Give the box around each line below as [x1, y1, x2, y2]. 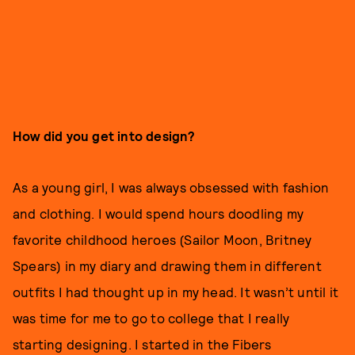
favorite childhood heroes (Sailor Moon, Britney [13, 231, 312, 247]
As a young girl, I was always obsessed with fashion [13, 179, 330, 195]
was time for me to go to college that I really [13, 310, 290, 326]
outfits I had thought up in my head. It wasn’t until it [13, 284, 339, 300]
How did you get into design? [13, 128, 196, 143]
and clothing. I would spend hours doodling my [13, 205, 304, 221]
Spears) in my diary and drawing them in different [13, 258, 322, 273]
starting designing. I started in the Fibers [13, 336, 272, 352]
